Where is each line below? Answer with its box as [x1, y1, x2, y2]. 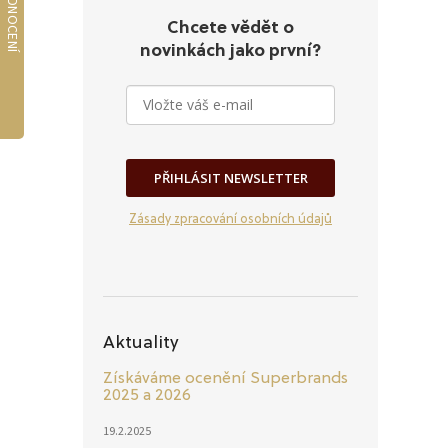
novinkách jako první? [140, 42, 321, 60]
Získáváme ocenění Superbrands [103, 370, 348, 387]
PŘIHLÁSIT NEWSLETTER [153, 168, 308, 187]
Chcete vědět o [167, 19, 294, 37]
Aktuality [103, 333, 179, 352]
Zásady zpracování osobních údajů [129, 212, 332, 226]
